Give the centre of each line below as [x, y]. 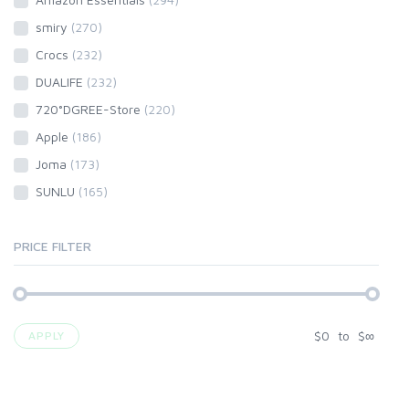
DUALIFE [61, 82]
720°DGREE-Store [90, 109]
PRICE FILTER [52, 246]
